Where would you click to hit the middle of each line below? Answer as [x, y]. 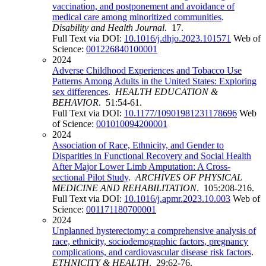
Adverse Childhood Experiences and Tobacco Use [147, 71]
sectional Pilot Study [90, 178]
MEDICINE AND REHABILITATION [124, 188]
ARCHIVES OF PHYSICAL [189, 178]
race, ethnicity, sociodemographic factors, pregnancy [150, 242]
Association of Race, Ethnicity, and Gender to [138, 145]
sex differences [80, 92]
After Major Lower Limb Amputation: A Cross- [141, 167]
